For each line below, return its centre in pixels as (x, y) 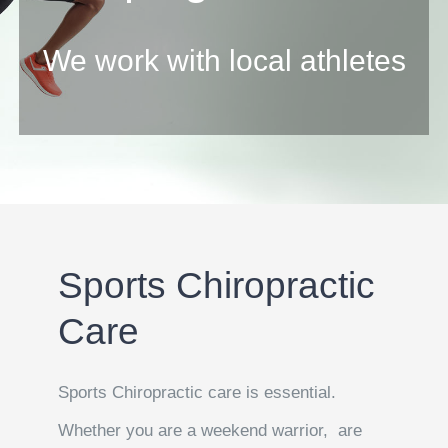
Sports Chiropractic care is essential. (197, 393)
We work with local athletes (224, 61)
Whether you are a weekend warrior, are (210, 431)
